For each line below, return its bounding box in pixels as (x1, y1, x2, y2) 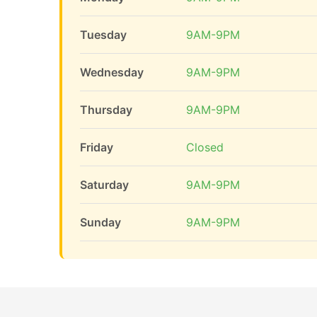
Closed (186, 140, 224, 154)
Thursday (80, 103, 132, 117)
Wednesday (80, 65, 144, 79)
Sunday (80, 215, 121, 229)
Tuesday (80, 28, 127, 42)
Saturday (80, 178, 129, 192)
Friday (80, 140, 113, 154)
